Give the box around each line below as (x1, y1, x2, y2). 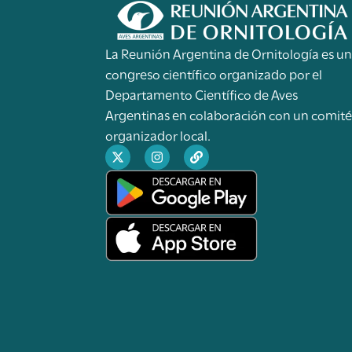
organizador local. (105, 125, 211, 144)
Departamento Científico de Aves (105, 84, 299, 103)
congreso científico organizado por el (105, 64, 323, 82)
